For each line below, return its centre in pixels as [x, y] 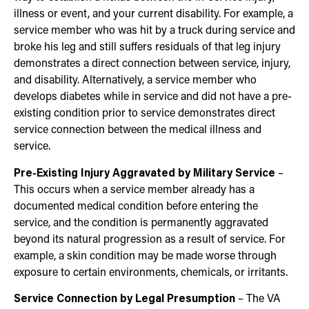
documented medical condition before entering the [136, 207]
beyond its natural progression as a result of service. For [150, 240]
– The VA [258, 299]
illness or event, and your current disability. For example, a [153, 15]
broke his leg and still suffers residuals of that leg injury [147, 48]
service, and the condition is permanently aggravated [141, 223]
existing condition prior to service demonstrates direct [144, 114]
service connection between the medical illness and [138, 131]
